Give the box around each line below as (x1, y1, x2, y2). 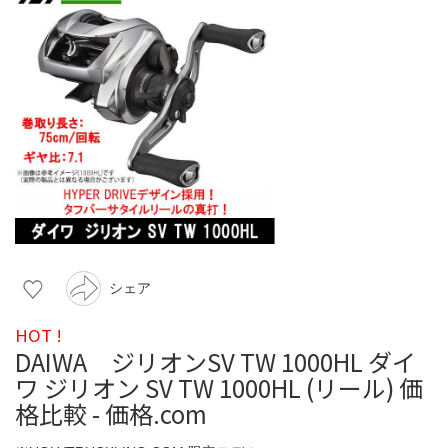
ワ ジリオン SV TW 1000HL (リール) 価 (15, 369, 423, 405)
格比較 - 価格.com (15, 395, 207, 431)
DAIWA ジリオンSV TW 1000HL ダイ (15, 343, 416, 379)
